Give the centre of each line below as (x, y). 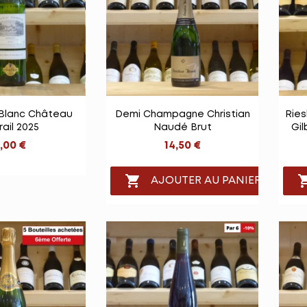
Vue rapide (191, 110)
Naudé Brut (182, 128)
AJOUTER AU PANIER (206, 181)
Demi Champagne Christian (182, 115)
